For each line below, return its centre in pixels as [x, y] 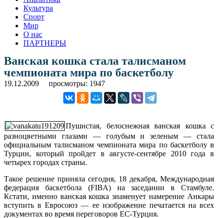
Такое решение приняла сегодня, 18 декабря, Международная [109, 179]
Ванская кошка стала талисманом [95, 61]
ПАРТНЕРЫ [45, 43]
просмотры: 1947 [77, 83]
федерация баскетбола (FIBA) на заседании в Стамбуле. [109, 187]
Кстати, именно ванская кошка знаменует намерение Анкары [109, 196]
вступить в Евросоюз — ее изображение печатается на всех [109, 205]
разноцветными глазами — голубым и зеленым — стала [109, 136]
